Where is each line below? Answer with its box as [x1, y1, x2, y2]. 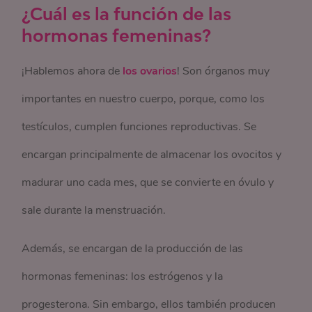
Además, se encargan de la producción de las [22, 240, 244, 256]
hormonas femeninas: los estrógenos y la [22, 268, 224, 284]
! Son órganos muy [177, 63, 270, 79]
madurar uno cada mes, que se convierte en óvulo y [22, 174, 274, 190]
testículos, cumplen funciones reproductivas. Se [22, 118, 257, 134]
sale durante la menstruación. [22, 202, 169, 218]
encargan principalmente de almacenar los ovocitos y [22, 146, 282, 162]
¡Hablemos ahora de [22, 63, 123, 79]
